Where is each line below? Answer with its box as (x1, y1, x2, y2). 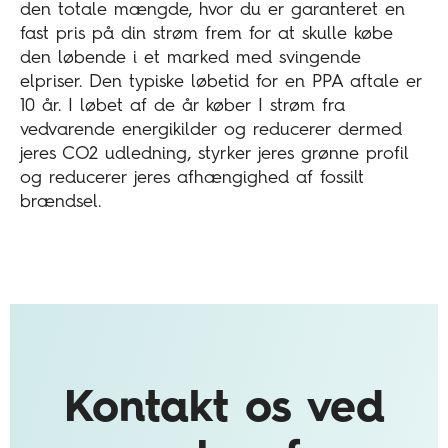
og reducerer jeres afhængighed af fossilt (20, 169, 364, 188)
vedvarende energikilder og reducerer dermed (20, 121, 402, 140)
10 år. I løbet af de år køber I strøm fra (20, 97, 345, 116)
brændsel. (20, 193, 101, 212)
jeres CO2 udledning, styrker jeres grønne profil (20, 145, 408, 164)
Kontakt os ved (63, 387, 385, 432)
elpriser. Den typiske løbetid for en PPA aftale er (20, 73, 422, 92)
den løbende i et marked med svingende (20, 49, 361, 68)
